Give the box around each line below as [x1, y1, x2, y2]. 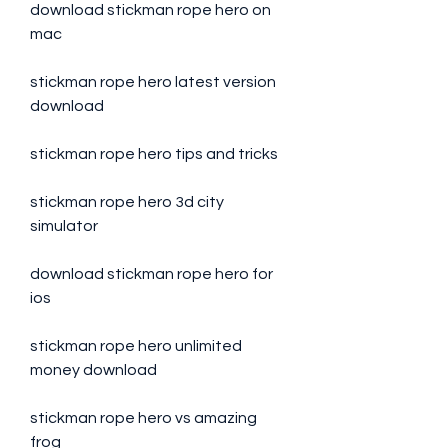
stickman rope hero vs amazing [30, 410, 257, 426]
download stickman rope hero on [30, 2, 271, 18]
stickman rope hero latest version [30, 74, 276, 90]
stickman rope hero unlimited [30, 338, 242, 354]
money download [30, 362, 157, 378]
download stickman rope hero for [30, 266, 273, 282]
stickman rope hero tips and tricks [30, 146, 278, 162]
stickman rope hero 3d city [30, 194, 224, 210]
